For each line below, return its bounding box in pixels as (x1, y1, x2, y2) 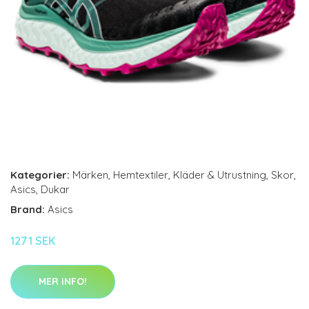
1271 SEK (10, 234, 55, 248)
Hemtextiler (113, 168, 168, 181)
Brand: (10, 203, 48, 216)
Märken (72, 168, 108, 181)
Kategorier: (10, 168, 70, 181)
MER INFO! (39, 275, 87, 288)
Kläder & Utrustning (173, 168, 266, 181)
